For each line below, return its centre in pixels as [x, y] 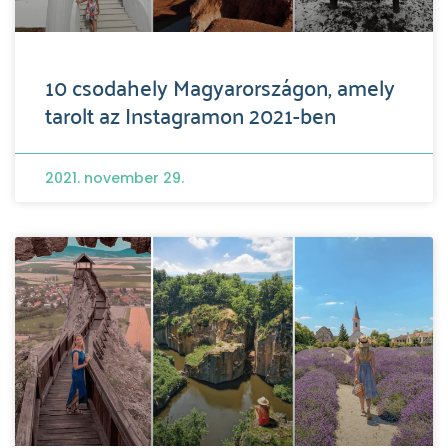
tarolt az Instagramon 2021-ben [190, 113]
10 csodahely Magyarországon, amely [220, 85]
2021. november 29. [114, 177]
